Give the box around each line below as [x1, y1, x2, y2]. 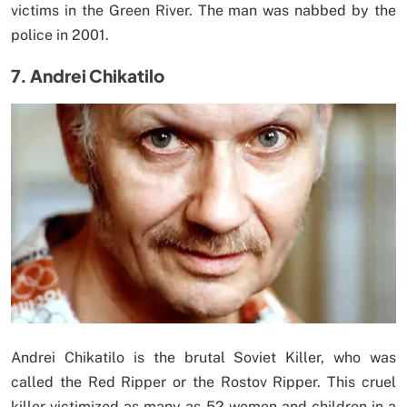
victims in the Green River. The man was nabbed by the [11, 2, 396, 20]
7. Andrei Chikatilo [11, 65, 164, 87]
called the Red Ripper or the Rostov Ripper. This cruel [11, 373, 396, 392]
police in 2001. [11, 26, 109, 45]
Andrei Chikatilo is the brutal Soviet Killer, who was [11, 349, 396, 367]
